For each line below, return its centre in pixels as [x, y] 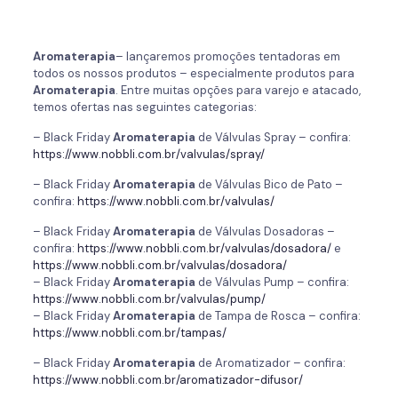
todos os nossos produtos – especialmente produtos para [193, 73]
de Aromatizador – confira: [270, 363]
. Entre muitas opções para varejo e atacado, [238, 90]
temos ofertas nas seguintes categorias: [144, 107]
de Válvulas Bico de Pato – [269, 184]
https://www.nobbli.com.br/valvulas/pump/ [149, 299]
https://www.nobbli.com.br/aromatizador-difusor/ [167, 380]
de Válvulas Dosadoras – [265, 231]
